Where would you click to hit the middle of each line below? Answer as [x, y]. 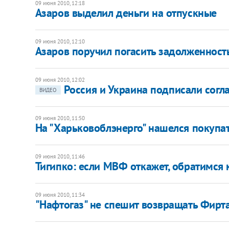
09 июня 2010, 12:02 [60, 79]
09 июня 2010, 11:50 [60, 118]
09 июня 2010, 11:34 [60, 194]
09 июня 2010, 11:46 [60, 156]
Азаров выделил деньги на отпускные [126, 13]
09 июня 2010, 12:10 [60, 41]
